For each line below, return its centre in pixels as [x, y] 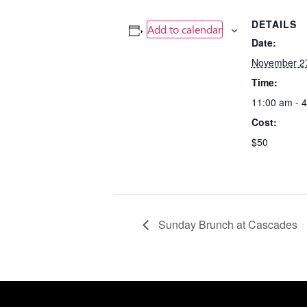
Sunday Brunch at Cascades [226, 224]
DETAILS [274, 24]
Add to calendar [184, 29]
